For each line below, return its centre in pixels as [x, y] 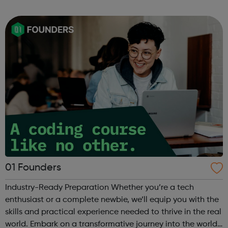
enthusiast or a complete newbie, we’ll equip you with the [112, 200]
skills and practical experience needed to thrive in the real [113, 212]
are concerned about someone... [66, 20]
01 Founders [33, 168]
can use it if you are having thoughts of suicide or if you [108, 8]
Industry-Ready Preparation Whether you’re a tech [58, 188]
